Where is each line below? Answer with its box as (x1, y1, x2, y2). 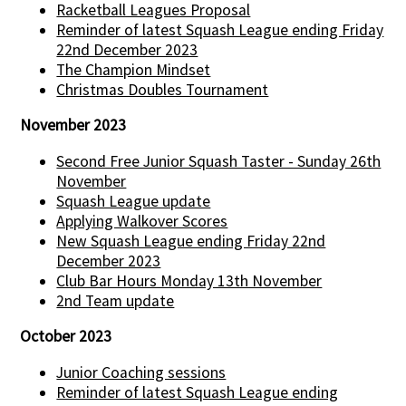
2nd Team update (56, 290, 175, 311)
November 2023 (20, 115, 127, 136)
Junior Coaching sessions (56, 362, 227, 382)
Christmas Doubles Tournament (56, 79, 269, 100)
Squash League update (56, 190, 211, 211)
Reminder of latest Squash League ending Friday (56, 19, 384, 40)
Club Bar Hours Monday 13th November (56, 270, 323, 291)
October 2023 (20, 326, 112, 347)
